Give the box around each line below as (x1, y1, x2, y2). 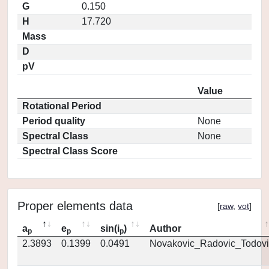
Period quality (22, 116, 85, 126)
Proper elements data (17, 199, 133, 213)
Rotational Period (22, 101, 101, 111)
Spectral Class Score (22, 146, 118, 156)
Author (150, 223, 181, 234)
